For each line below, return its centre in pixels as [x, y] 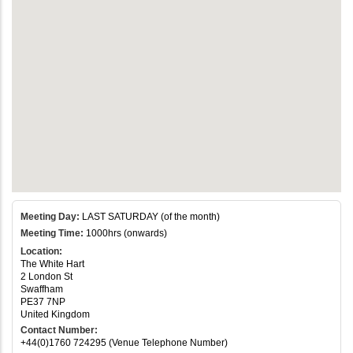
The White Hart [52, 264]
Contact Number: [59, 330]
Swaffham [42, 289]
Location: [41, 251]
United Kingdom [55, 314]
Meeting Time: [52, 233]
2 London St [46, 276]
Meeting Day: [50, 216]
